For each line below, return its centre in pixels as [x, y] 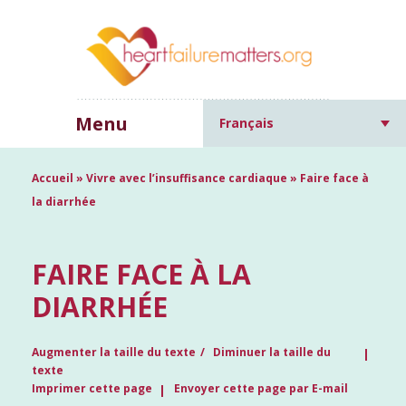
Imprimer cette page [92, 389]
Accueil [53, 179]
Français [246, 123]
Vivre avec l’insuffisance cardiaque [187, 179]
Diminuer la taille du [272, 353]
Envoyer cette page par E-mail [261, 389]
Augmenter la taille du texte [114, 353]
